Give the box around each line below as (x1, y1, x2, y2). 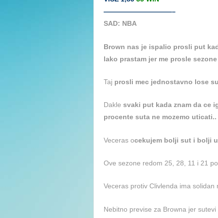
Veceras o (104, 136, 134, 144)
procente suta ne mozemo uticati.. (104, 113, 217, 121)
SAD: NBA (104, 19, 137, 28)
